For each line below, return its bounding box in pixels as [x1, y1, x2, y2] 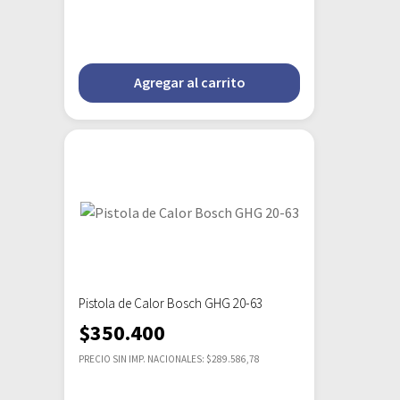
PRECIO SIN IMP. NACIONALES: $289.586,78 [79, 353, 260, 366]
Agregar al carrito [133, 73, 246, 92]
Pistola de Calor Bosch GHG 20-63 [79, 295, 262, 312]
